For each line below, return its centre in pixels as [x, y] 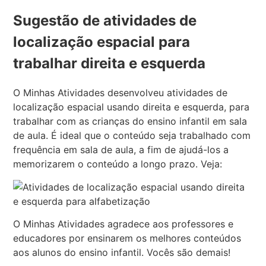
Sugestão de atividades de [105, 20]
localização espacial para [102, 42]
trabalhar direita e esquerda [110, 63]
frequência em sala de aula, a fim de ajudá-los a [121, 150]
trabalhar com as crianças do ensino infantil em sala [130, 121]
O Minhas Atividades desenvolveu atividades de [121, 93]
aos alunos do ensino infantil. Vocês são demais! [122, 253]
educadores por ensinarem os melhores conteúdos [127, 238]
